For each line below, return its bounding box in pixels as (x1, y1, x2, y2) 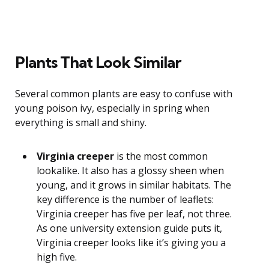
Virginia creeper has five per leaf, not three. (37, 207, 232, 220)
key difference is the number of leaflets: (37, 192, 214, 206)
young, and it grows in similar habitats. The (37, 178, 231, 192)
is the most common (114, 149, 208, 163)
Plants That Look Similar (15, 52, 181, 72)
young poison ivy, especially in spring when (15, 101, 210, 115)
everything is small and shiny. (15, 115, 147, 129)
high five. (37, 250, 77, 264)
